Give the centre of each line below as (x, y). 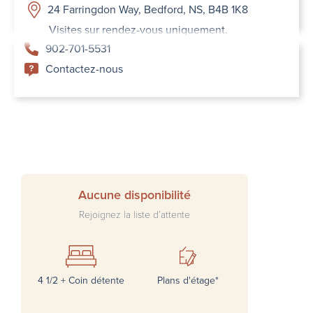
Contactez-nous (84, 69)
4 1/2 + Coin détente (81, 281)
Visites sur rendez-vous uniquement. (138, 29)
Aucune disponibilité (134, 195)
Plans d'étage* (188, 281)
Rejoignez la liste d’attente (134, 214)
